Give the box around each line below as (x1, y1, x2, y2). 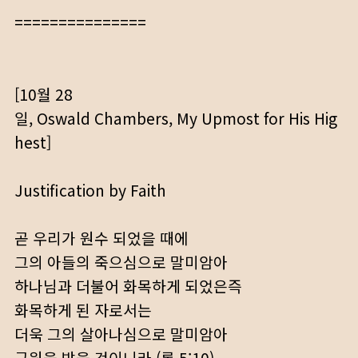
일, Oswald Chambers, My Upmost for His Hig (14, 107, 337, 129)
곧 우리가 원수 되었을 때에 (14, 227, 189, 249)
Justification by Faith (14, 179, 166, 201)
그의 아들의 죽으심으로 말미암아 (14, 251, 228, 273)
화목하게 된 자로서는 (14, 299, 152, 321)
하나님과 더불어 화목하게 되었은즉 (14, 275, 242, 297)
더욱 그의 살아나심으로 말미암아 (14, 323, 228, 345)
